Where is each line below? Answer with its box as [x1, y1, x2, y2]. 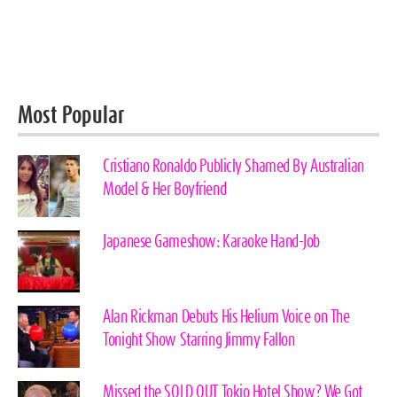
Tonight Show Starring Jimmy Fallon [103, 332, 295, 349]
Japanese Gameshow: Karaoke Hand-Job [103, 234, 320, 251]
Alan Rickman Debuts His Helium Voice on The [103, 309, 350, 326]
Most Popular [18, 105, 125, 127]
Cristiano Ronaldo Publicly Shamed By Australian [103, 159, 364, 175]
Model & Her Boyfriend [103, 182, 227, 198]
